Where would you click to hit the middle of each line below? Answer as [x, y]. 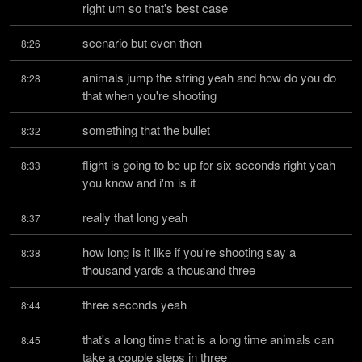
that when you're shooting [149, 95]
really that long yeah [135, 217]
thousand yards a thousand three [169, 269]
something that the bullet [146, 130]
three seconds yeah [135, 304]
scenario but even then [142, 42]
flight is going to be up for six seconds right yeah [209, 164]
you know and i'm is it [139, 182]
